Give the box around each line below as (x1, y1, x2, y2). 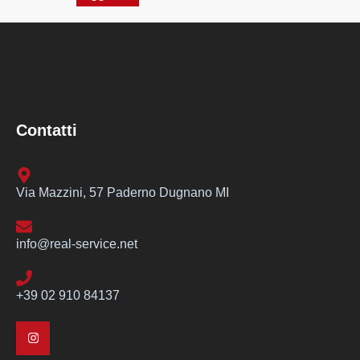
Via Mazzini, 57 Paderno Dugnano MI (16, 185, 229, 199)
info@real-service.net (16, 236, 137, 251)
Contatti (16, 121, 77, 139)
